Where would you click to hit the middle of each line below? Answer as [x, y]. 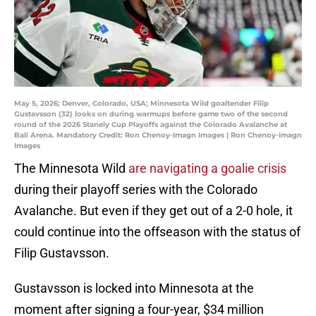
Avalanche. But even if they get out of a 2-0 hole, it [153, 211]
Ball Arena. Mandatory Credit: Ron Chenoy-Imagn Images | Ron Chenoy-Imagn [158, 135]
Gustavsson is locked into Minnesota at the [134, 288]
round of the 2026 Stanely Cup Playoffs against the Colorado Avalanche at [151, 125]
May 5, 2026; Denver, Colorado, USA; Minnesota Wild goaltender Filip [141, 104]
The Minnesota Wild [71, 169]
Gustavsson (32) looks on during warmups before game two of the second [151, 114]
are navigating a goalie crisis [207, 169]
